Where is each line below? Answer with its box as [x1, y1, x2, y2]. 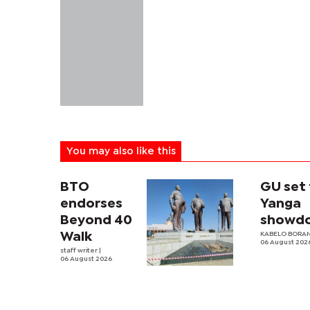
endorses [60, 198, 122, 210]
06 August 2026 [60, 256, 112, 263]
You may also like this [66, 147, 176, 156]
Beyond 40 [60, 215, 132, 227]
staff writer [60, 248, 99, 255]
